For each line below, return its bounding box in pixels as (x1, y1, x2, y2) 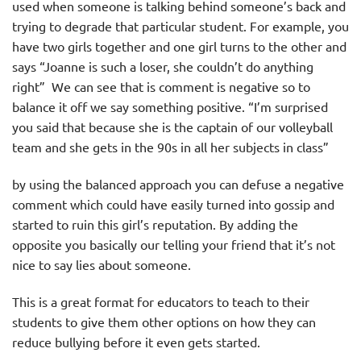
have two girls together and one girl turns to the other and (12, 38, 346, 55)
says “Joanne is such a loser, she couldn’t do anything (12, 58, 313, 75)
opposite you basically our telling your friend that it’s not (12, 236, 335, 253)
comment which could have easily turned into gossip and (12, 196, 334, 213)
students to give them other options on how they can (12, 313, 316, 330)
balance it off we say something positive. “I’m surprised (12, 98, 328, 115)
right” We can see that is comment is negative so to (12, 78, 310, 95)
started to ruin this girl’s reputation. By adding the (12, 216, 298, 233)
